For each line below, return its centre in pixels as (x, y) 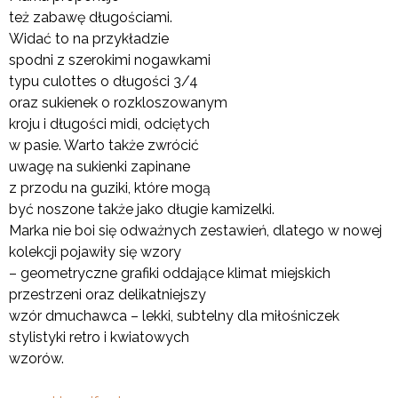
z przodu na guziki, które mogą (110, 187)
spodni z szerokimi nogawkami (110, 60)
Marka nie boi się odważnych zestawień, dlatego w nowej (195, 230)
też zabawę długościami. (91, 17)
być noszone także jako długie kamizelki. (142, 209)
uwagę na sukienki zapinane (99, 166)
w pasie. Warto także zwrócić (104, 145)
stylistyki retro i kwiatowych (99, 337)
